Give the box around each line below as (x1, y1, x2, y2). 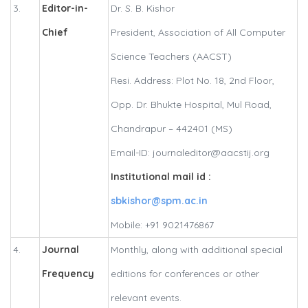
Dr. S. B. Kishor (111, 2, 175, 15)
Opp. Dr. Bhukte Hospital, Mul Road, (111, 98, 272, 111)
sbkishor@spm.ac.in (111, 195, 208, 208)
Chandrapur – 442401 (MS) (111, 122, 232, 135)
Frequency (42, 267, 94, 280)
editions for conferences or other (111, 267, 259, 280)
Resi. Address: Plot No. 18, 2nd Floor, (111, 74, 274, 87)
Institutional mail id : (111, 170, 211, 184)
